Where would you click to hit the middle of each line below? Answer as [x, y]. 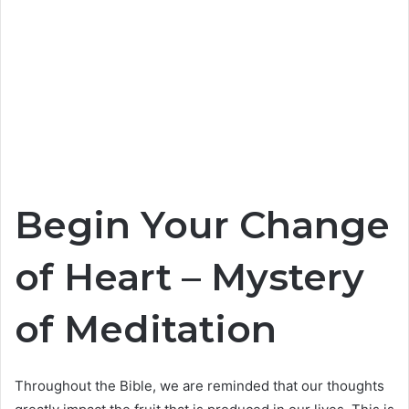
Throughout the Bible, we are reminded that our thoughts [199, 385]
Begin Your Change [202, 225]
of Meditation [146, 329]
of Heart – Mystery [189, 277]
